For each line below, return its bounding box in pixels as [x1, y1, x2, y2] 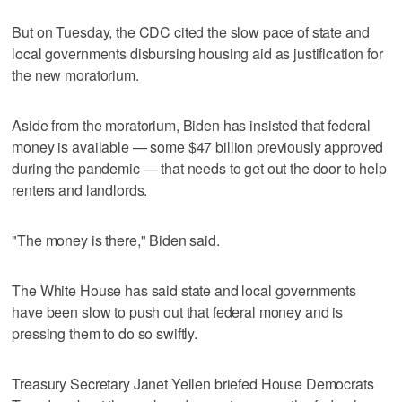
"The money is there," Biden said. [12, 229, 220, 250]
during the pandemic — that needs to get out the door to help [12, 157, 387, 179]
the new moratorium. [12, 64, 139, 85]
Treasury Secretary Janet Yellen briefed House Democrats [12, 372, 374, 394]
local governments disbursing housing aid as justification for [12, 42, 383, 64]
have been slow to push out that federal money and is [12, 301, 344, 322]
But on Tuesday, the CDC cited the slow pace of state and [12, 21, 370, 42]
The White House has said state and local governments [12, 279, 357, 301]
